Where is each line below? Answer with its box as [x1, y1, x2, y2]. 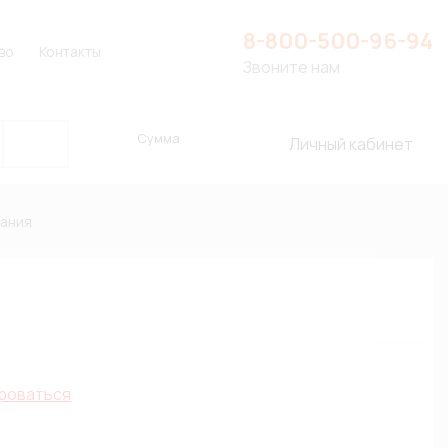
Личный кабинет [288, 133, 413, 155]
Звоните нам [243, 55, 340, 78]
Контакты [39, 42, 101, 61]
